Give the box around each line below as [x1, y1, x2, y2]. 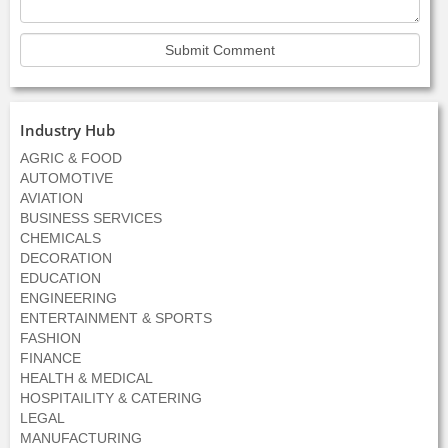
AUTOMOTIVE [20, 170, 113, 186]
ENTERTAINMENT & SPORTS [20, 310, 212, 326]
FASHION [20, 330, 81, 346]
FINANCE [20, 350, 81, 366]
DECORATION [20, 250, 112, 266]
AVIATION [20, 190, 83, 206]
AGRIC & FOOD [20, 150, 122, 166]
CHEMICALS [20, 230, 101, 246]
